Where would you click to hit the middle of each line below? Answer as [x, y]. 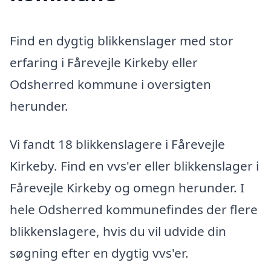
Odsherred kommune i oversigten [110, 84]
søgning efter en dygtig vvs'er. [99, 253]
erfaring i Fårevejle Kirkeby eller [104, 62]
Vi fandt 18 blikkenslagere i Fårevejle [117, 144]
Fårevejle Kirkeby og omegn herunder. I [127, 188]
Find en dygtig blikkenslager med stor [122, 40]
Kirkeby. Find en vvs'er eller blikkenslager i [134, 166]
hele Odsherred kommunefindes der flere [134, 210]
